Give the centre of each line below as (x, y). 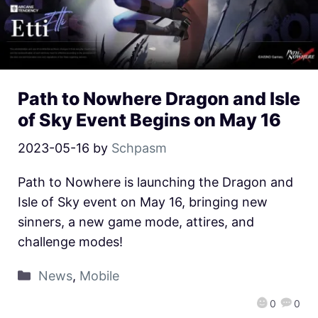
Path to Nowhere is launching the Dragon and (155, 182)
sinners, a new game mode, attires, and (136, 221)
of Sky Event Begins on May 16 (149, 120)
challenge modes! (70, 241)
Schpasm (139, 148)
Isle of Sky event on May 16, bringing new (143, 202)
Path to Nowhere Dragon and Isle (159, 98)
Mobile (99, 275)
